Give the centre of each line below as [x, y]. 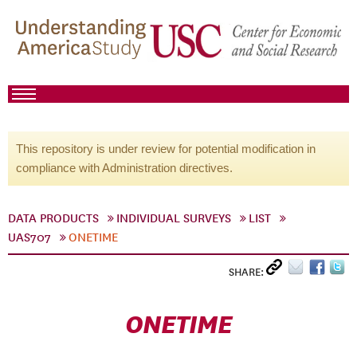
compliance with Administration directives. [124, 168]
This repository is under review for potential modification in [166, 149]
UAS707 [29, 237]
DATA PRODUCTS [53, 218]
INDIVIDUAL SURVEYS [174, 218]
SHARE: [247, 272]
